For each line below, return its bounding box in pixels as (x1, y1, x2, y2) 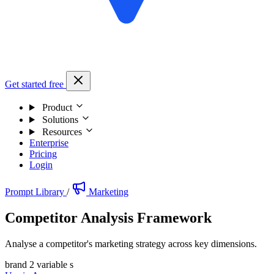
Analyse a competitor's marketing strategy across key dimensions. (5, 238, 257, 249)
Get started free (5, 79, 66, 89)
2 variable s (29, 259, 73, 270)
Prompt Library (5, 187, 67, 197)
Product (39, 102, 75, 113)
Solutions (39, 114, 81, 125)
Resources (39, 127, 84, 137)
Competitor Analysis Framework (5, 209, 212, 226)
